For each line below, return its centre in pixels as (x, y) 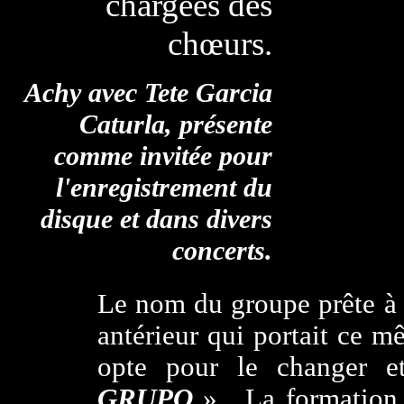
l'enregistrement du (164, 188)
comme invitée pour (163, 156)
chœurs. (220, 44)
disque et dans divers (156, 219)
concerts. (222, 251)
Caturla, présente (175, 124)
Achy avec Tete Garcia (148, 93)
